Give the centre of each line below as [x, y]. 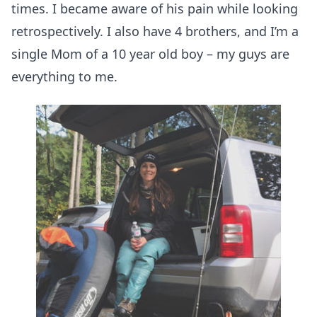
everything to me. [64, 76]
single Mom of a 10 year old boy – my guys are [150, 53]
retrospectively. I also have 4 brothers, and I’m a [155, 31]
